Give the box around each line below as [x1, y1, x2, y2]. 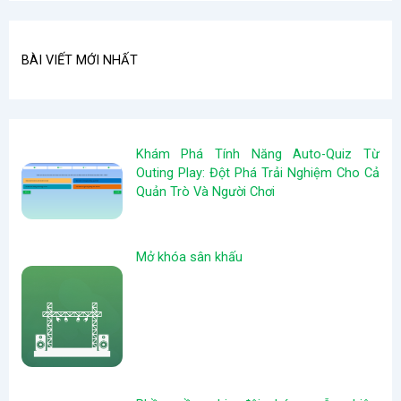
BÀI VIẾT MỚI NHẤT [21, 51, 139, 68]
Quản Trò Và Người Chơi [135, 183, 275, 200]
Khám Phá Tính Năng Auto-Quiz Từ [135, 145, 380, 162]
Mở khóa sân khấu [135, 248, 243, 265]
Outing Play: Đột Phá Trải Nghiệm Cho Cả [135, 164, 380, 181]
